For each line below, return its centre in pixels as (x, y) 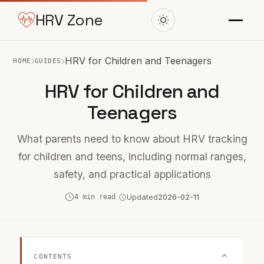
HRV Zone (69, 20)
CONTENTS (53, 256)
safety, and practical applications (132, 174)
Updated (142, 197)
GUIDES (48, 61)
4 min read (95, 197)
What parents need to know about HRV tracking (132, 139)
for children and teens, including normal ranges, (132, 156)
